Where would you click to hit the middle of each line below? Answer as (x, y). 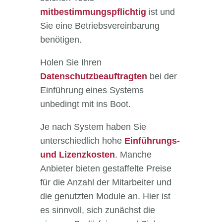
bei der (162, 77)
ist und (160, 12)
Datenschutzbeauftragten (93, 77)
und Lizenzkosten (77, 155)
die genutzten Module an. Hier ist (105, 196)
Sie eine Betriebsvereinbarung (100, 26)
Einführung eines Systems (92, 90)
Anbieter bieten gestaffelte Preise (106, 169)
